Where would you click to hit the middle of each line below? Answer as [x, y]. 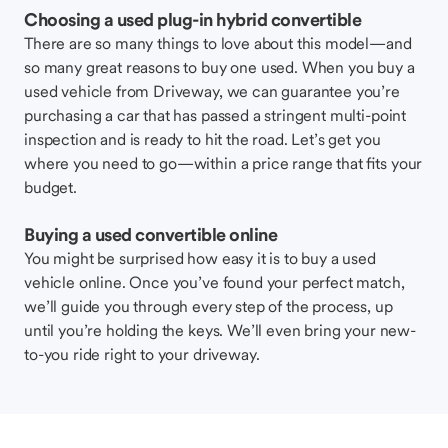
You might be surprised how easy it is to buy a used [200, 258]
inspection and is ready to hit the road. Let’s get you [202, 139]
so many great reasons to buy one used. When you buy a [219, 67]
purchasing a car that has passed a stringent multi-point [215, 115]
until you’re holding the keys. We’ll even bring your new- [220, 330]
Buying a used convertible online [150, 234]
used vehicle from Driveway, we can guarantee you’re [212, 91]
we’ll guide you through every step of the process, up [208, 306]
